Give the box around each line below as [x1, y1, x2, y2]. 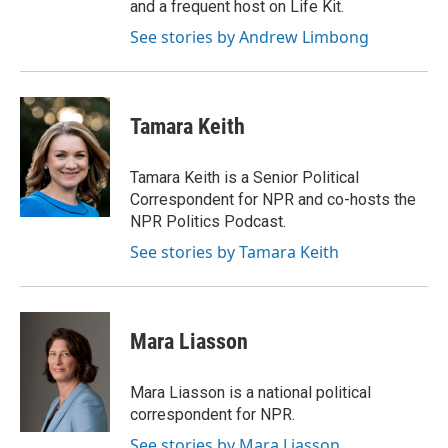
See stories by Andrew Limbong [130, 26, 369, 48]
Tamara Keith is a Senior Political [130, 168, 359, 187]
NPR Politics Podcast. [130, 212, 286, 231]
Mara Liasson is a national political [130, 383, 371, 402]
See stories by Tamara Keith [130, 241, 339, 263]
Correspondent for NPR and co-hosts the [130, 190, 416, 209]
